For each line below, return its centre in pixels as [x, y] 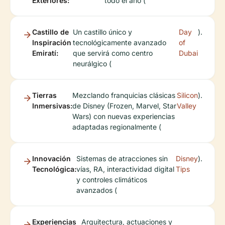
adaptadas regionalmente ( [117, 127]
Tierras [44, 95]
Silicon [187, 95]
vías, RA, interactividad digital [125, 169]
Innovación [51, 159]
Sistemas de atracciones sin [122, 159]
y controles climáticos [112, 180]
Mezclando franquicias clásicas [124, 95]
